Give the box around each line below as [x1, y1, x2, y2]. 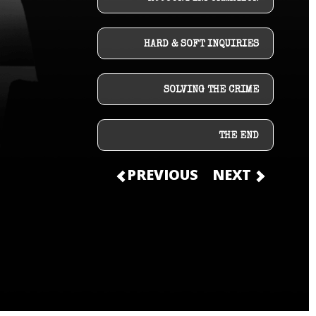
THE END [219, 131, 259, 141]
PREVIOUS [123, 165, 198, 184]
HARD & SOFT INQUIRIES [144, 39, 259, 49]
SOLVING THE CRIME [164, 85, 259, 95]
